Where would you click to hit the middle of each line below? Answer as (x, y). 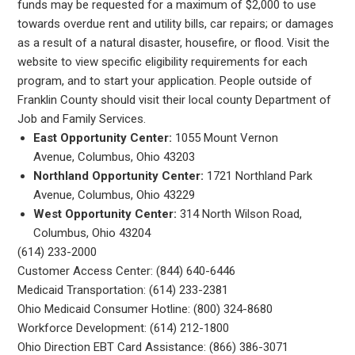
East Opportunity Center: (105, 137)
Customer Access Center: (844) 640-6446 (127, 271)
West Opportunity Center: (107, 214)
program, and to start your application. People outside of (165, 80)
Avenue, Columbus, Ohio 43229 (115, 195)
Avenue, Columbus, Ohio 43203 (115, 157)
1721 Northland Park (260, 176)
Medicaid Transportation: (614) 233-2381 (123, 290)
